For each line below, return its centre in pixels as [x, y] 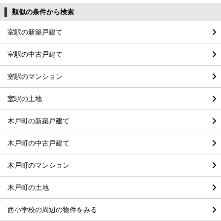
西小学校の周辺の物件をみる [52, 210]
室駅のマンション [35, 76]
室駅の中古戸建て [35, 54]
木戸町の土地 [28, 187]
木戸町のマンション [38, 165]
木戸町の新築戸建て [38, 121]
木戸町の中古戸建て [38, 143]
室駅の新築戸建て [35, 32]
